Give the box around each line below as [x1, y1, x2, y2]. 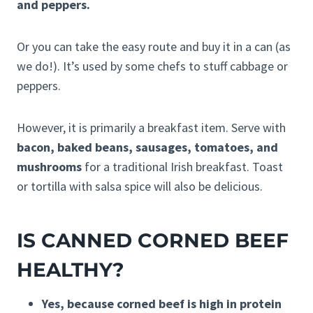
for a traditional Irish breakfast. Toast [82, 159, 283, 175]
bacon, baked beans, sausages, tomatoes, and [17, 139, 278, 156]
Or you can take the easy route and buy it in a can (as [17, 38, 291, 55]
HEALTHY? [17, 258, 124, 282]
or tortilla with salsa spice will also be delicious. [17, 178, 263, 195]
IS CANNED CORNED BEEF [17, 228, 289, 253]
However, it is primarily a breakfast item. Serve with [17, 119, 286, 136]
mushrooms [17, 159, 82, 175]
